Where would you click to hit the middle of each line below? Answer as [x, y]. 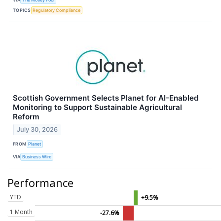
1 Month [21, 212]
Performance [40, 182]
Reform [26, 117]
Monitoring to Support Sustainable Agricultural [97, 108]
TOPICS [22, 10]
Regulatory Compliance [57, 10]
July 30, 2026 [37, 129]
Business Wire [37, 157]
